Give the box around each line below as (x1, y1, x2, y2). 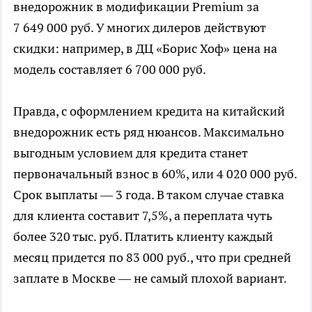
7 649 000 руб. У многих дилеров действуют (13, 19, 266, 36)
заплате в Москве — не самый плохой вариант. (13, 270, 287, 286)
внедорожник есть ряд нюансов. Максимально (13, 123, 284, 140)
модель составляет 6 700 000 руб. (13, 61, 206, 77)
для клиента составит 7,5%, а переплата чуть (13, 207, 272, 224)
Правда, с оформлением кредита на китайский (13, 102, 285, 119)
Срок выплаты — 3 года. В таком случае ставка (13, 186, 284, 203)
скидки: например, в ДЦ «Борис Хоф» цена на (13, 40, 277, 56)
